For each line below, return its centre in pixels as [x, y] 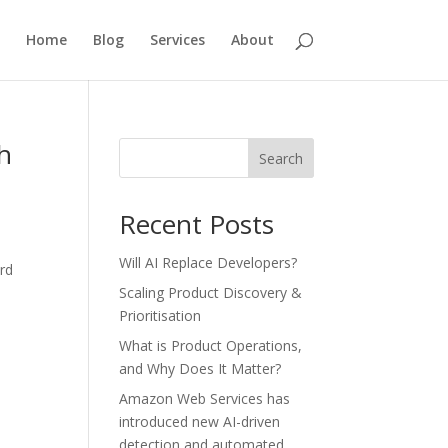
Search [280, 158]
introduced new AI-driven [200, 421]
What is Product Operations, [211, 345]
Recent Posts [197, 224]
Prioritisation [160, 315]
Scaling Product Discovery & [211, 292]
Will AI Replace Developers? [208, 262]
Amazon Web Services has [205, 398]
